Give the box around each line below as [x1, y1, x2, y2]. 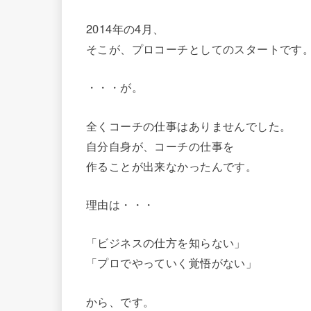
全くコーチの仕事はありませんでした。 [86, 117, 292, 134]
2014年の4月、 [86, 19, 165, 37]
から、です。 [86, 292, 155, 310]
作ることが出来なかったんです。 [86, 157, 258, 174]
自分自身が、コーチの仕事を [86, 137, 235, 154]
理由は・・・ [86, 195, 155, 212]
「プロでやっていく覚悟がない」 [86, 254, 258, 271]
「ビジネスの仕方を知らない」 [86, 234, 246, 251]
